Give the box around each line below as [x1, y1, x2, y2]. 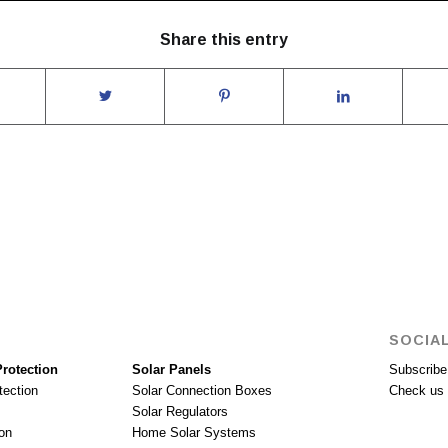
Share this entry [160, 30, 288, 48]
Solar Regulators [132, 403, 228, 419]
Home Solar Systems [132, 424, 256, 440]
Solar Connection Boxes [132, 382, 272, 398]
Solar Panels [132, 361, 211, 377]
